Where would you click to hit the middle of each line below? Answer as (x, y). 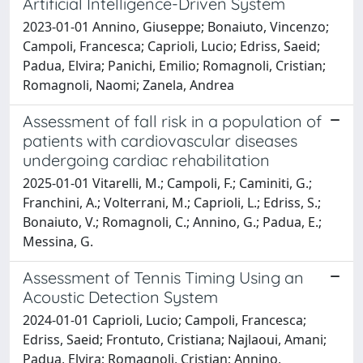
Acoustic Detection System (120, 297)
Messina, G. (58, 241)
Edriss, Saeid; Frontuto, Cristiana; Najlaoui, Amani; (175, 339)
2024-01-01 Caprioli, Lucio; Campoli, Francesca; (164, 320)
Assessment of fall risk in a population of (172, 121)
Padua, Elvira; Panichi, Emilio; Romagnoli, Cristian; (174, 65)
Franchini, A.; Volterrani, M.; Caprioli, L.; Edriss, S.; (172, 202)
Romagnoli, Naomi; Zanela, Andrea (128, 85)
